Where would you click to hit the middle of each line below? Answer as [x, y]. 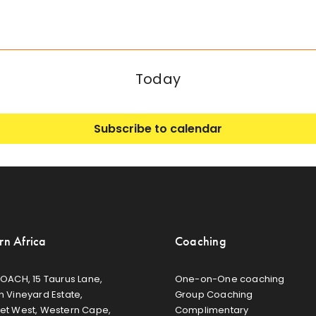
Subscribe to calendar [158, 129]
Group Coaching [214, 294]
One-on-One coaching [230, 279]
